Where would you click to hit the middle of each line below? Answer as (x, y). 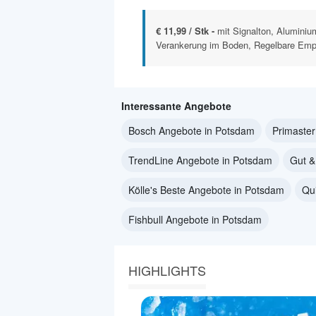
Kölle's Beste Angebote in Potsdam (206, 190)
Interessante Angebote (176, 106)
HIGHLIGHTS (167, 271)
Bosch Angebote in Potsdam (192, 131)
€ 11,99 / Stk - (187, 31)
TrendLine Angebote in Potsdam (200, 160)
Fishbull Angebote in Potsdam (195, 220)
